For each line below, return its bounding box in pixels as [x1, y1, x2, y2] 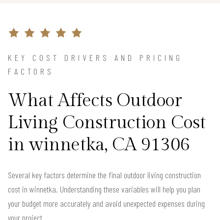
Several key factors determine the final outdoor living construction [8, 169, 201, 180]
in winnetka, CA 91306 [8, 134, 190, 155]
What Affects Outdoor [8, 90, 182, 111]
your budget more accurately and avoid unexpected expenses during [8, 197, 205, 209]
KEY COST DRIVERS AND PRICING [8, 52, 183, 63]
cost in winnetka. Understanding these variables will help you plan [8, 183, 200, 194]
